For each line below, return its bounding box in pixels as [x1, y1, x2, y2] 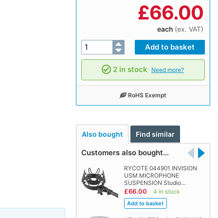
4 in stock [153, 188, 180, 196]
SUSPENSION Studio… [124, 179, 186, 187]
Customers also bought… [81, 148, 169, 158]
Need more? [151, 66, 184, 73]
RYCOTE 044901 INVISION [124, 164, 197, 172]
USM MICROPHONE [124, 172, 179, 180]
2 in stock [113, 64, 148, 74]
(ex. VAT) [174, 24, 203, 33]
